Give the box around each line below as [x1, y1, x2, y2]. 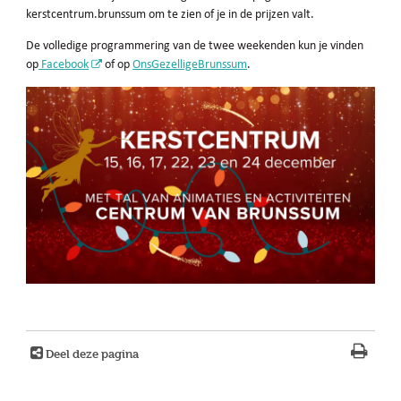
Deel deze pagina [46, 346, 140, 361]
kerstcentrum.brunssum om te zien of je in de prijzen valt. [26, 5, 315, 21]
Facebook [38, 55, 90, 72]
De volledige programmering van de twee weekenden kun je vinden [26, 37, 364, 53]
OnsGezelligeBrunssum [132, 55, 248, 72]
